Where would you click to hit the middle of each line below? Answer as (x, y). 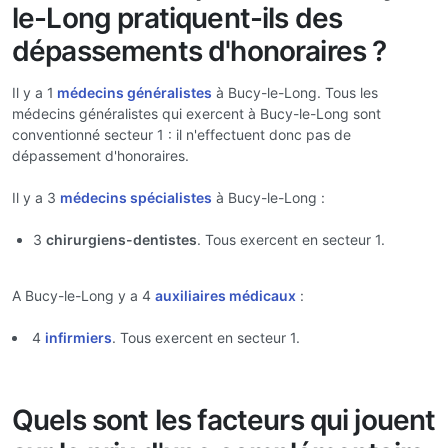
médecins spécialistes (136, 197)
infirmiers (78, 337)
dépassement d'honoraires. (100, 155)
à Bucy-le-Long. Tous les (295, 92)
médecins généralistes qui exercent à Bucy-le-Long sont (196, 113)
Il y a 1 (33, 92)
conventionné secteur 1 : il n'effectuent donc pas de (181, 134)
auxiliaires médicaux (225, 295)
